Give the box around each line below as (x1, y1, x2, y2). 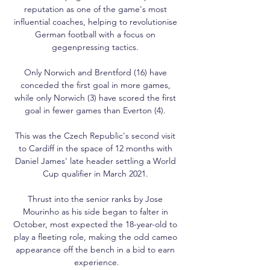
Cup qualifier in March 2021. (42, 168, 151, 179)
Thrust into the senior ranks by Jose (28, 193, 163, 204)
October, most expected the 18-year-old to (13, 218, 177, 230)
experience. (74, 256, 119, 268)
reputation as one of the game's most (24, 3, 167, 14)
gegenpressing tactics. (52, 41, 141, 52)
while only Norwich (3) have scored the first (14, 92, 176, 103)
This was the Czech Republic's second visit (15, 130, 175, 141)
